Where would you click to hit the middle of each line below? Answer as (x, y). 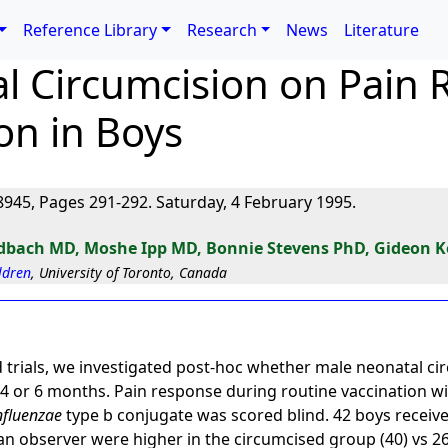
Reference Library (90, 30)
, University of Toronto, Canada (129, 272)
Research (221, 30)
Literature (382, 30)
